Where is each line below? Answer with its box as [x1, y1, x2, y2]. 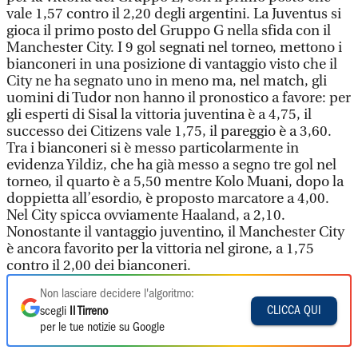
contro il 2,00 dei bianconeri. [6, 257, 191, 274]
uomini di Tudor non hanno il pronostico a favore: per [6, 89, 351, 106]
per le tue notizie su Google [40, 322, 165, 333]
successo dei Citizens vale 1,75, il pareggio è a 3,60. [6, 123, 332, 140]
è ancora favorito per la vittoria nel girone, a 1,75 [6, 241, 314, 257]
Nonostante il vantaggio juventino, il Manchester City [6, 224, 344, 241]
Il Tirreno [70, 306, 108, 317]
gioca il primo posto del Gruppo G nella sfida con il [6, 22, 331, 39]
